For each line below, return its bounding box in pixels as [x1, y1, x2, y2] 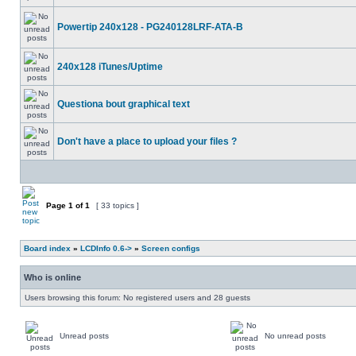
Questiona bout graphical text [57, 99, 190, 110]
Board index [24, 244, 71, 253]
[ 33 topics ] [94, 201, 141, 210]
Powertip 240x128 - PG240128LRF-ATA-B [57, 21, 243, 33]
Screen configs [141, 244, 200, 253]
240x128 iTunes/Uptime [57, 61, 163, 72]
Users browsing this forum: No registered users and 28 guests [25, 293, 250, 302]
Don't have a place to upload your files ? [57, 136, 237, 147]
